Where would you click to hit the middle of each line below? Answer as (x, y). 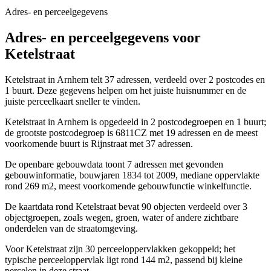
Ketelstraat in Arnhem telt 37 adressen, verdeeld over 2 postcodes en (135, 80)
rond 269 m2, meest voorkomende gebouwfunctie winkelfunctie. (128, 186)
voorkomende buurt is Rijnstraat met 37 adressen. (99, 144)
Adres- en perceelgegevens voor (103, 38)
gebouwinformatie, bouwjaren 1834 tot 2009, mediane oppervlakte (132, 175)
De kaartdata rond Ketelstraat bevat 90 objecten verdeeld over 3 (126, 207)
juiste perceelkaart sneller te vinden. (73, 102)
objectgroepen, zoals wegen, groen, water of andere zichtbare (122, 218)
